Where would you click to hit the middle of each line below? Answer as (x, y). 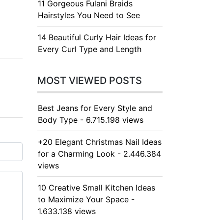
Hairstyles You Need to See (89, 15)
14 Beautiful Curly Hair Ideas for (97, 37)
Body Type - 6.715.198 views (91, 120)
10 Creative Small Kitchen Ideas (96, 188)
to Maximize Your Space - (86, 199)
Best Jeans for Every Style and (95, 108)
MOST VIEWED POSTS (90, 81)
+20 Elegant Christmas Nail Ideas (100, 142)
